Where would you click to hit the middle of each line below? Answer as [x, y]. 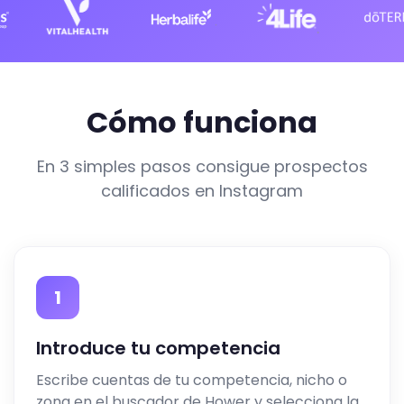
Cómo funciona [202, 122]
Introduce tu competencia [158, 348]
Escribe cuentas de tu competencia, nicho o [192, 380]
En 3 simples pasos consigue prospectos [202, 166]
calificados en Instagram [202, 191]
